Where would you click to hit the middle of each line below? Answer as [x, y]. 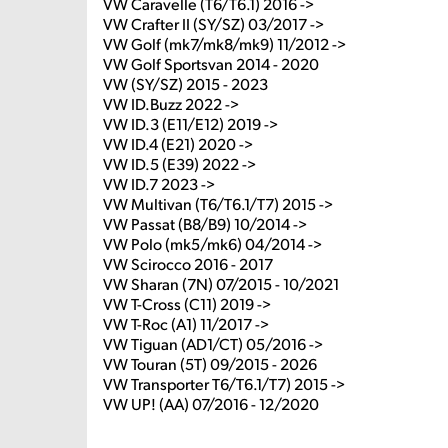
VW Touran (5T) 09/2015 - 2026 [210, 363]
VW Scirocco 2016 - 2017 [188, 263]
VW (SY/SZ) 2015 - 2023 [185, 83]
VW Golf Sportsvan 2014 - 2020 [211, 63]
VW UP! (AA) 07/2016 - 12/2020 [211, 403]
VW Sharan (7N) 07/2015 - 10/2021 [221, 283]
